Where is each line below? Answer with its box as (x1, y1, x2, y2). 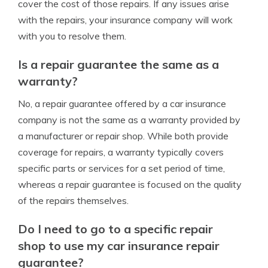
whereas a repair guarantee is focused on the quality (18, 178, 242, 190)
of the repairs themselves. (18, 194, 129, 206)
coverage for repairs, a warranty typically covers (18, 145, 224, 158)
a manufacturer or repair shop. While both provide (18, 129, 229, 142)
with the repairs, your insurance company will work (18, 13, 233, 26)
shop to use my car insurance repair (18, 237, 220, 253)
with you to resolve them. (18, 29, 126, 42)
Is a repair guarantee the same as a (18, 56, 219, 72)
